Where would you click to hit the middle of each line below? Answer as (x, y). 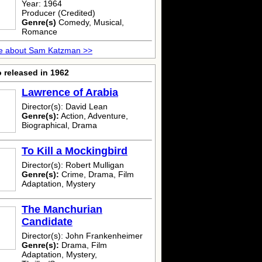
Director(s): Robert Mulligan (73, 165)
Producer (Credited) (58, 13)
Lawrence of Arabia (70, 92)
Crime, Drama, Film (96, 174)
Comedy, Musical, (90, 22)
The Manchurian (62, 209)
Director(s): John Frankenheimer (82, 236)
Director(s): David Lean (65, 106)
